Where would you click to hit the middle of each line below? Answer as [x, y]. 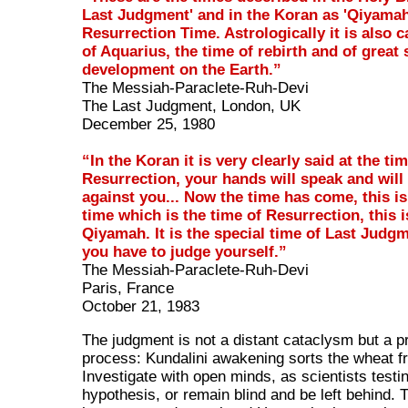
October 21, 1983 [141, 306]
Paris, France [128, 288]
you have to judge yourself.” [185, 251]
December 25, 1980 [149, 124]
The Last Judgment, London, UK [192, 106]
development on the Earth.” [182, 69]
